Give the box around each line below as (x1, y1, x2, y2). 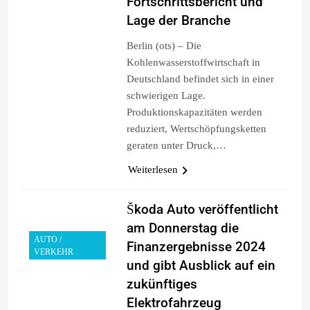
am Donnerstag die (126, 219, 239, 236)
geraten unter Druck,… (126, 139, 226, 151)
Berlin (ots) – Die (126, 39, 201, 51)
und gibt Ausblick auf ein (126, 257, 275, 273)
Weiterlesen (127, 163, 178, 175)
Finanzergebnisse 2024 (126, 238, 266, 255)
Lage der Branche (126, 12, 230, 28)
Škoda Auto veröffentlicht (126, 201, 278, 217)
